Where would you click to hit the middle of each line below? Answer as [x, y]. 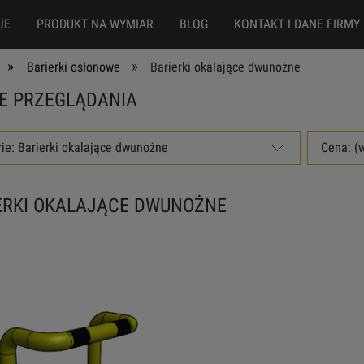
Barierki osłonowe [73, 67]
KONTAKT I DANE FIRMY [297, 24]
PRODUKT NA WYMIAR [95, 24]
